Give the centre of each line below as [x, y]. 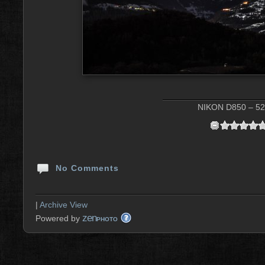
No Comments [86, 168]
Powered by [59, 218]
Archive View [64, 205]
